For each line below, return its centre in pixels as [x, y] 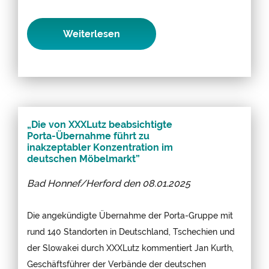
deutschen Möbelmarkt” [83, 159]
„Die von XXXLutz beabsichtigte [100, 124]
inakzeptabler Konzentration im [100, 147]
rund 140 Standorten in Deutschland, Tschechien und [131, 231]
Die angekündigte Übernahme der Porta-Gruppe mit [130, 215]
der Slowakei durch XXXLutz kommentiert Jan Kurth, [130, 247]
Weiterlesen [92, 34]
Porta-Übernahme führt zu [88, 136]
